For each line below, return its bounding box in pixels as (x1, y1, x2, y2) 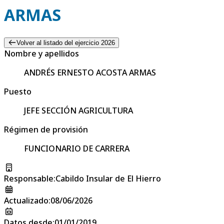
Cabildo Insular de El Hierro (55, 172, 161, 184)
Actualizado (4, 194, 48, 206)
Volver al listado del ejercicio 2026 (16, 38, 115, 46)
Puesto (4, 85, 31, 97)
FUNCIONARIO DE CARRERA (24, 142, 129, 154)
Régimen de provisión (4, 123, 88, 135)
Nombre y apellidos (4, 47, 79, 59)
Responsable (4, 172, 53, 184)
